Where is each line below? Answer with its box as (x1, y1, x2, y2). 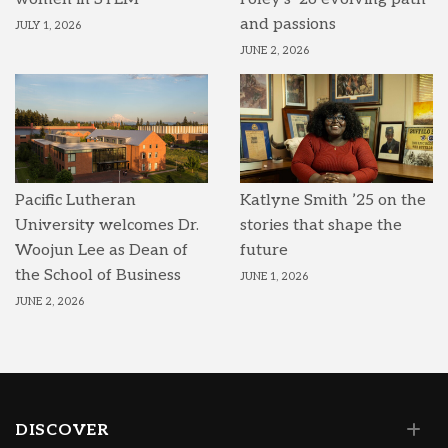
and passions (240, 15, 336, 35)
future (240, 240, 288, 260)
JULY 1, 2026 (15, 19, 81, 33)
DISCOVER (15, 420, 109, 440)
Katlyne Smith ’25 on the (240, 190, 426, 210)
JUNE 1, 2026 (240, 269, 308, 283)
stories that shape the (240, 215, 402, 235)
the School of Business (15, 265, 181, 285)
